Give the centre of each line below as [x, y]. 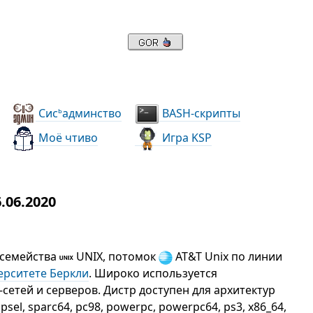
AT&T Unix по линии [228, 256]
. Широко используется [153, 273]
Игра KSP [186, 137]
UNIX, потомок [116, 256]
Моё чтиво [67, 137]
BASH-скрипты [200, 113]
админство [92, 113]
